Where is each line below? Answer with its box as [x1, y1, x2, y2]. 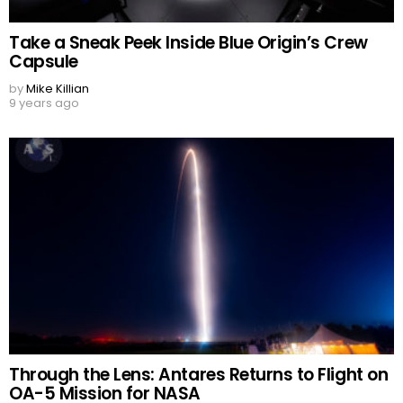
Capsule [9, 49, 78, 75]
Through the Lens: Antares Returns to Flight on [9, 363, 389, 388]
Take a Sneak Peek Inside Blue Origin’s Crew [9, 31, 368, 56]
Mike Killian [26, 80, 89, 98]
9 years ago [9, 94, 79, 112]
